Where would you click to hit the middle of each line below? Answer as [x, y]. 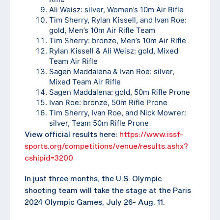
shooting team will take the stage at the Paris [108, 190]
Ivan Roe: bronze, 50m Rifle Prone [108, 102]
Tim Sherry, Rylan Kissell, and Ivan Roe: [118, 20]
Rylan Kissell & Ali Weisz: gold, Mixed [114, 51]
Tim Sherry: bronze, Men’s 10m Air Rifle [118, 40]
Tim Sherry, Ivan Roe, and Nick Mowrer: [118, 112]
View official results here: [72, 134]
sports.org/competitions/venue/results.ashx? [106, 146]
